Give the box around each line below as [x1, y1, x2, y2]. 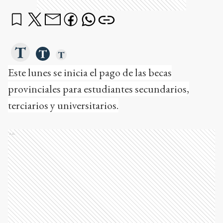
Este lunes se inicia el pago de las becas [8, 65, 172, 80]
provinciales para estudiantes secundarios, [8, 82, 189, 97]
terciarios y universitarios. [8, 98, 118, 113]
